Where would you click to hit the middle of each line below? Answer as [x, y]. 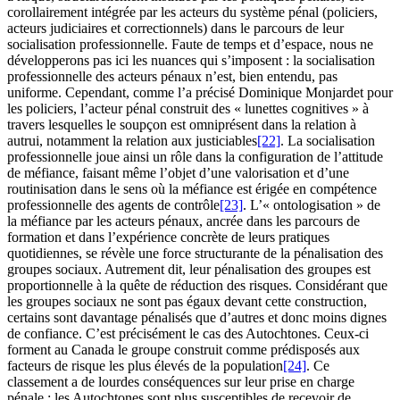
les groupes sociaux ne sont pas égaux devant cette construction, [187, 302]
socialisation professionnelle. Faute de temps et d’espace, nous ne [190, 45]
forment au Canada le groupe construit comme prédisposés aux [183, 350]
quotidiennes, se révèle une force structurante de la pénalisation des [195, 254]
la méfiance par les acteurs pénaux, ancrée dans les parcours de [183, 221]
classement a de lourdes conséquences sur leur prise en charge [181, 382]
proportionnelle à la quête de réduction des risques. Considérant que [197, 286]
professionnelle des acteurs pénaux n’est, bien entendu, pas [172, 77]
